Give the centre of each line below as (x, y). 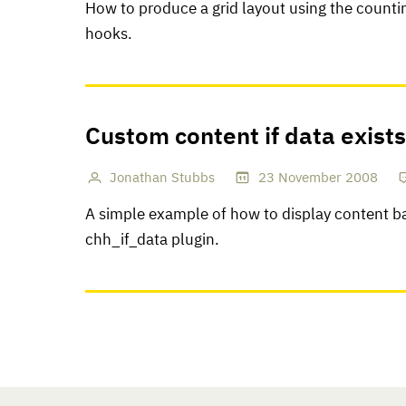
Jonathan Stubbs (163, 178)
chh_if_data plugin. (152, 241)
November (309, 178)
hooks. (109, 34)
